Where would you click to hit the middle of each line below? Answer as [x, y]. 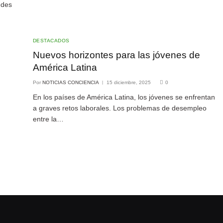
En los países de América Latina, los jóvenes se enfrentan [124, 97]
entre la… [48, 119]
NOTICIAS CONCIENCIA [70, 83]
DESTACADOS [51, 41]
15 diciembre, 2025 [128, 83]
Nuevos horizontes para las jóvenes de [116, 55]
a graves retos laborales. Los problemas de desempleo [119, 108]
